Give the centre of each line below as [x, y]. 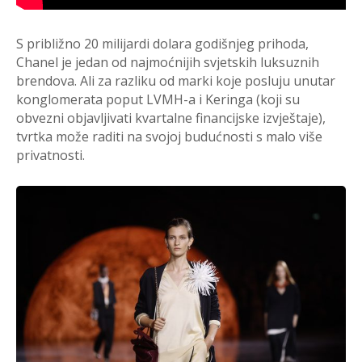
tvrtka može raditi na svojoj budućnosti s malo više [169, 137]
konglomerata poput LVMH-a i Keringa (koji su [158, 100]
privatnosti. [51, 156]
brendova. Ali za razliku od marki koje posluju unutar [176, 81]
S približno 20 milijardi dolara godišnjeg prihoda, [162, 44]
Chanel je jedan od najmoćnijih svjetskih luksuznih [168, 63]
